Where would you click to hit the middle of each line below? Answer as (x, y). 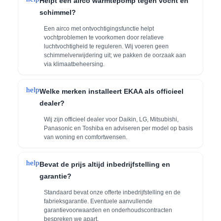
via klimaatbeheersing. (74, 64)
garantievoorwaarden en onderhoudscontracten (108, 210)
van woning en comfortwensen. (86, 137)
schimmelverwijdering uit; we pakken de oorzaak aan (115, 55)
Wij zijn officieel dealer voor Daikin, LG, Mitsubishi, (111, 119)
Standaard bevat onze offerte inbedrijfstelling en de (112, 192)
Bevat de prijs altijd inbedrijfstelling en (105, 164)
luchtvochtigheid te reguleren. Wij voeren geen (107, 46)
